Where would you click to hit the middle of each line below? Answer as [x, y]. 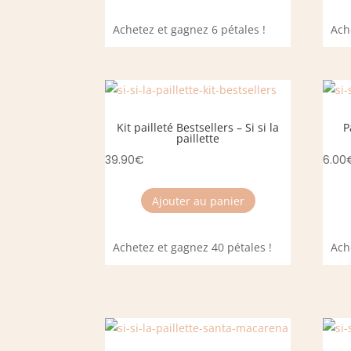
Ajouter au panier [198, 201]
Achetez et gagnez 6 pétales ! [190, 30]
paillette [198, 138]
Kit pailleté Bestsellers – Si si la [198, 127]
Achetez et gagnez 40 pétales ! [193, 248]
